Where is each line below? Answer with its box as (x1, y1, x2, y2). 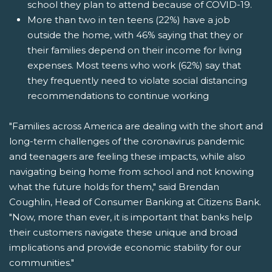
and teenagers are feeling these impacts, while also (9, 151, 245, 163)
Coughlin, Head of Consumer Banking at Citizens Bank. (9, 196, 261, 208)
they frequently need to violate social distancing (27, 75, 247, 87)
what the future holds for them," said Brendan (9, 181, 219, 193)
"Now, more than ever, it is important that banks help (9, 211, 253, 223)
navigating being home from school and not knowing (9, 166, 254, 178)
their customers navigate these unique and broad (9, 226, 237, 239)
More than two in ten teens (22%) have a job (27, 14, 230, 26)
